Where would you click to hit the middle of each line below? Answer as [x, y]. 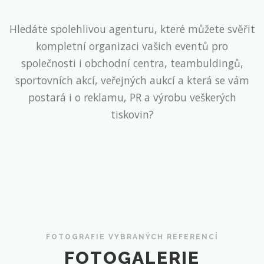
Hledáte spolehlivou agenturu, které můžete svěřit [132, 29]
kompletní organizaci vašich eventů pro [132, 46]
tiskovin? [132, 115]
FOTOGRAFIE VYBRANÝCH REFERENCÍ [132, 237]
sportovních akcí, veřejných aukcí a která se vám [132, 80]
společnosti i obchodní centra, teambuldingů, [132, 63]
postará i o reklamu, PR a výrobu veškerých [132, 98]
